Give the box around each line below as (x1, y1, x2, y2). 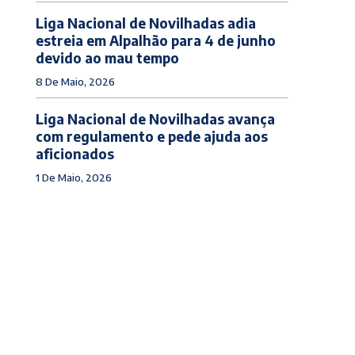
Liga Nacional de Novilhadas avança (35, 109, 275, 128)
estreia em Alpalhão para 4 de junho (35, 31, 276, 49)
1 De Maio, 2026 (35, 170, 112, 184)
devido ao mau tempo (35, 48, 179, 67)
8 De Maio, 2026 (35, 74, 115, 88)
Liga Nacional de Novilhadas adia (35, 13, 256, 32)
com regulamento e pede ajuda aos (35, 127, 268, 145)
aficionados (35, 144, 114, 162)
